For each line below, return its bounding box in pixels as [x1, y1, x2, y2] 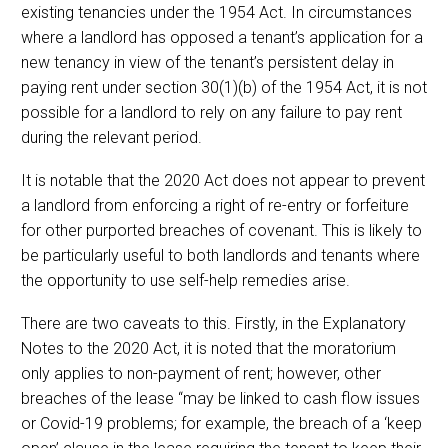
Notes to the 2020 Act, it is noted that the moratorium [21, 338, 396, 358]
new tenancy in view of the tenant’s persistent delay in [21, 53, 394, 73]
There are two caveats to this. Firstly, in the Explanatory [21, 313, 406, 333]
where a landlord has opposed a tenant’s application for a [21, 28, 423, 48]
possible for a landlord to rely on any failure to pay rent [21, 103, 402, 123]
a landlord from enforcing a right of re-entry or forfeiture [21, 196, 409, 216]
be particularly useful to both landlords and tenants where [21, 246, 420, 266]
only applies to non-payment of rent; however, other [21, 363, 381, 383]
